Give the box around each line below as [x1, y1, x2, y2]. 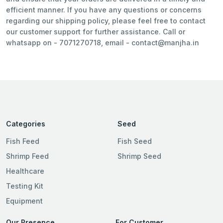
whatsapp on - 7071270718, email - [6, 38, 131, 47]
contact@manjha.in [131, 38, 199, 47]
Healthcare [6, 167, 44, 175]
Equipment [6, 197, 43, 205]
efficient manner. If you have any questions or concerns [6, 5, 202, 14]
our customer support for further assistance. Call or [6, 27, 185, 36]
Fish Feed [6, 137, 39, 145]
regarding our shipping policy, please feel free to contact [6, 16, 206, 25]
